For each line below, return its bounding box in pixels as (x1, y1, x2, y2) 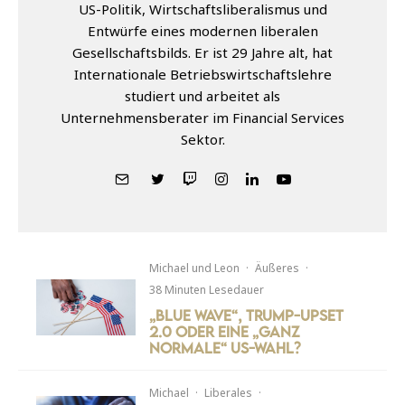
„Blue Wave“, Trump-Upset (149, 306, 344, 325)
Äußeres (255, 259, 300, 276)
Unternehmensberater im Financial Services (61, 108, 344, 127)
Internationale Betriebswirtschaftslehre (73, 64, 332, 83)
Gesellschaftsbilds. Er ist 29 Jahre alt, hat (72, 42, 333, 61)
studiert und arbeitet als (125, 86, 280, 105)
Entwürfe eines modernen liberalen (87, 21, 318, 40)
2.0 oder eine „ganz (149, 322, 301, 341)
